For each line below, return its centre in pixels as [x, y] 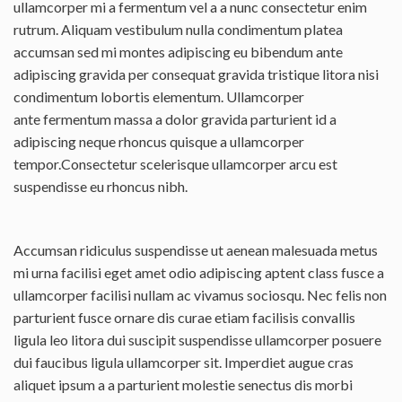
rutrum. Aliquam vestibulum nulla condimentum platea [178, 30]
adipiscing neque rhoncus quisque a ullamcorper [159, 142]
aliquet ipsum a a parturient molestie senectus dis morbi [183, 385]
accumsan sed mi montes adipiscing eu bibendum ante [178, 52]
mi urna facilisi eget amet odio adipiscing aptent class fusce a [199, 273]
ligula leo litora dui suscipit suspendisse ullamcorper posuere [197, 340]
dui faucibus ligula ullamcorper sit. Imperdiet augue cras [184, 363]
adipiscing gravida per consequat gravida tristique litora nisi [196, 74]
